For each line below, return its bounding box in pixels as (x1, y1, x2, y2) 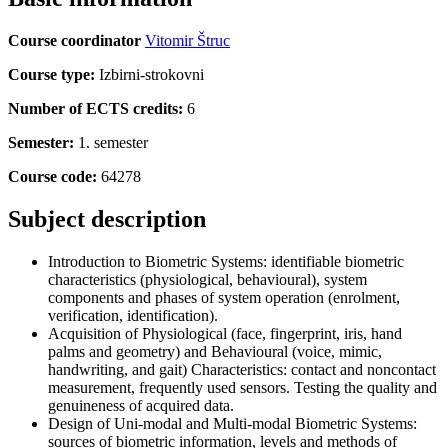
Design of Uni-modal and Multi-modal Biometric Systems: (48, 414, 417, 432)
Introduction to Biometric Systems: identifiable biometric (48, 252, 404, 270)
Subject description (8, 205, 206, 232)
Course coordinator (8, 31, 141, 49)
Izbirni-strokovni (95, 65, 204, 83)
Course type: (8, 65, 95, 83)
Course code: (8, 167, 97, 185)
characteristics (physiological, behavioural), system (48, 270, 367, 288)
